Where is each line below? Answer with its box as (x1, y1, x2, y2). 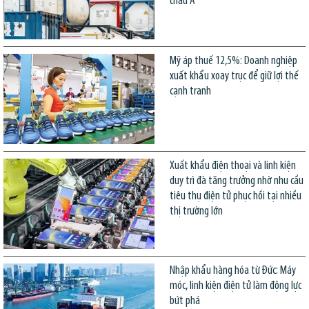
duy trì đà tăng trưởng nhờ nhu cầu (169, 175, 303, 188)
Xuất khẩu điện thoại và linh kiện (169, 160, 296, 172)
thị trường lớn (169, 206, 223, 218)
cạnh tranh (169, 85, 211, 97)
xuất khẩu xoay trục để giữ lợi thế (169, 70, 299, 82)
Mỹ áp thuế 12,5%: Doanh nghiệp (169, 54, 297, 67)
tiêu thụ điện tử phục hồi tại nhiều (169, 190, 301, 203)
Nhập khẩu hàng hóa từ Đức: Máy (169, 265, 296, 277)
